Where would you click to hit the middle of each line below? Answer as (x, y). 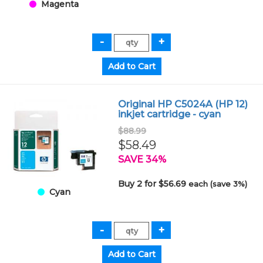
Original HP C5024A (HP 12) (183, 104)
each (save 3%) (218, 183)
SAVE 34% (142, 159)
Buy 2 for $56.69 (154, 183)
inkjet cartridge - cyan (170, 114)
